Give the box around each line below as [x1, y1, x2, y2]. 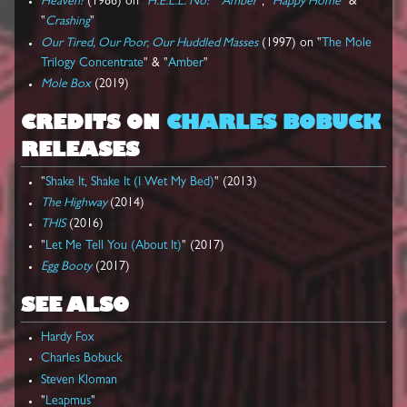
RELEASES [21, 136, 139, 164]
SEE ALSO [21, 292, 129, 320]
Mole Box [41, 78, 92, 92]
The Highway [41, 197, 108, 210]
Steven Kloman [41, 373, 118, 387]
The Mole [322, 36, 372, 50]
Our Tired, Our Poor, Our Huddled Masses [41, 36, 259, 50]
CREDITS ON [21, 109, 166, 137]
